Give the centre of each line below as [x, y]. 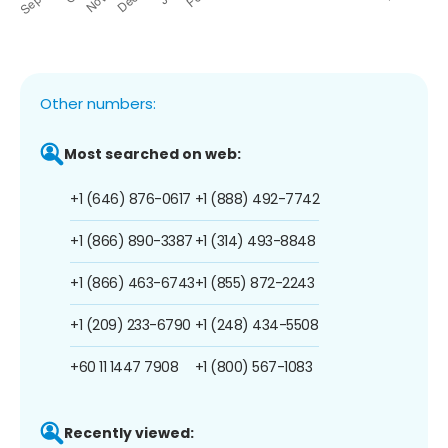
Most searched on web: [152, 153]
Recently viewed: [129, 432]
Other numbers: [98, 103]
